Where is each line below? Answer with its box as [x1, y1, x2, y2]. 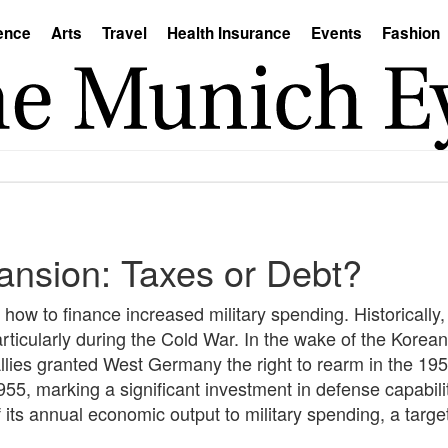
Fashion [382, 22, 440, 44]
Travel [102, 22, 147, 44]
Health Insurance [167, 22, 291, 44]
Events [311, 22, 362, 44]
